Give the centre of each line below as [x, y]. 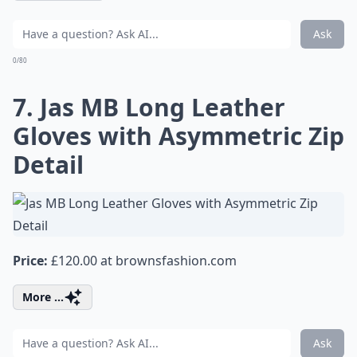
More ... [43, 297]
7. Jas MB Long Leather [149, 107]
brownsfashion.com [176, 261]
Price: [30, 261]
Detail [48, 165]
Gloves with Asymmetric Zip [178, 136]
